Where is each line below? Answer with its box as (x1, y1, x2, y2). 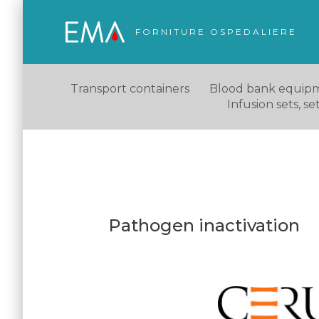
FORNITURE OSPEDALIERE (135, 26, 297, 37)
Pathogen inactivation (108, 215, 300, 236)
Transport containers (70, 82, 189, 95)
